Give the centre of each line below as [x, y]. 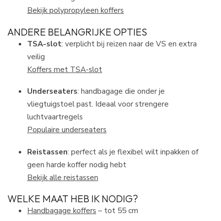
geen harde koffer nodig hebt [77, 164]
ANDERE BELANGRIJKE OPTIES [77, 32]
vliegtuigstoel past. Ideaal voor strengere [98, 104]
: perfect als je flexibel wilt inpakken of [133, 151]
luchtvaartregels [55, 117]
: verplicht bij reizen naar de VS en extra [129, 43]
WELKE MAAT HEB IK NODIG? [73, 199]
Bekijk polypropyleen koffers [75, 10]
